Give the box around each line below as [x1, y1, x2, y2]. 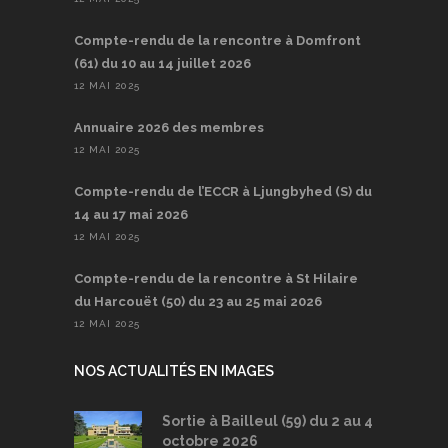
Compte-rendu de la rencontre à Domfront [74, 33, 361, 48]
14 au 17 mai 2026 [74, 207, 188, 222]
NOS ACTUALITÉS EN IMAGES [74, 363, 274, 379]
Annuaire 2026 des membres [74, 120, 264, 135]
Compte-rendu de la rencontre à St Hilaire [74, 271, 358, 286]
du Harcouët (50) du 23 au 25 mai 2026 [74, 294, 322, 309]
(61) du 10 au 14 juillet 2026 [74, 56, 251, 71]
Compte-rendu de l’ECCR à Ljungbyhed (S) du [74, 184, 372, 199]
